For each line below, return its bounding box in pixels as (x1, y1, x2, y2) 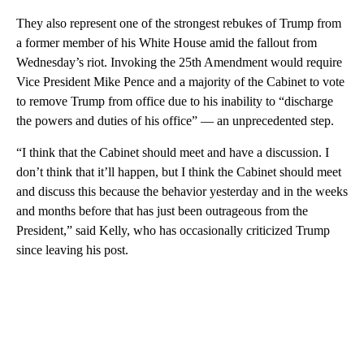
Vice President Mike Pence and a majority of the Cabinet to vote (16, 75, 344, 89)
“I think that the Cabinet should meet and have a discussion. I (16, 145, 329, 160)
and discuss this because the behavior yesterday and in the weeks (16, 184, 348, 199)
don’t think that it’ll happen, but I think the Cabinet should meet (16, 165, 341, 180)
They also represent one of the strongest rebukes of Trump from (16, 16, 341, 31)
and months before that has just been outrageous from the (16, 204, 308, 219)
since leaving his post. (16, 243, 128, 258)
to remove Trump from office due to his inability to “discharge (16, 94, 333, 109)
